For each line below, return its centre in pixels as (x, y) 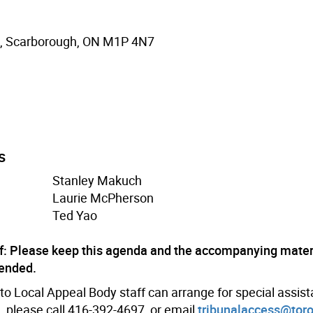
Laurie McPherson (103, 197)
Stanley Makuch (97, 180)
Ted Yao (75, 215)
